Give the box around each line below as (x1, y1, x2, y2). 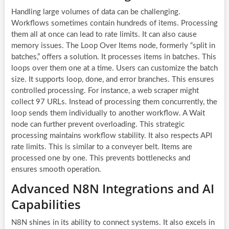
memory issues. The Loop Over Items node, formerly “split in (11, 41, 215, 50)
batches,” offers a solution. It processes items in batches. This (11, 53, 216, 61)
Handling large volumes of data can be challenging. (11, 8, 180, 16)
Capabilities (11, 195, 81, 213)
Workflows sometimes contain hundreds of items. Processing (11, 19, 218, 27)
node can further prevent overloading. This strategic (11, 120, 185, 128)
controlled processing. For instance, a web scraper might (11, 86, 199, 95)
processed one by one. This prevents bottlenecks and (11, 154, 190, 162)
